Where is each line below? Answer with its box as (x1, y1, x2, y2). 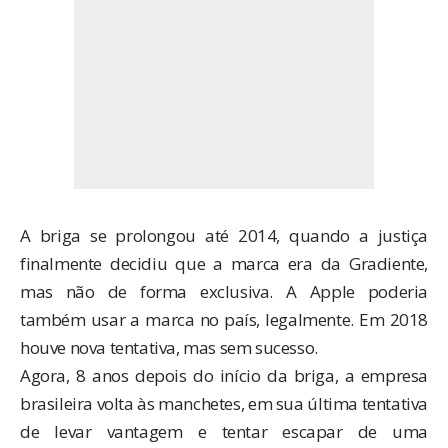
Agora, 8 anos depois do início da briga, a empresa (20, 363, 428, 387)
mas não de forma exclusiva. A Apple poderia (20, 279, 428, 303)
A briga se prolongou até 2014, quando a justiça (20, 223, 428, 247)
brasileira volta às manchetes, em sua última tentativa (20, 391, 428, 415)
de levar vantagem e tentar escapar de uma (20, 419, 428, 443)
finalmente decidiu (20, 251, 168, 275)
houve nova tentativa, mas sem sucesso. (20, 335, 318, 359)
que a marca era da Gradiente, (167, 251, 428, 275)
